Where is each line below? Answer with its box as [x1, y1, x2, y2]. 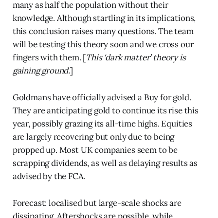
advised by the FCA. [12, 171, 86, 182]
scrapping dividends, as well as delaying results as [12, 158, 198, 169]
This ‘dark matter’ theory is [86, 52, 186, 63]
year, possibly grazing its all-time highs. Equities [12, 118, 193, 129]
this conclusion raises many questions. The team [12, 26, 194, 37]
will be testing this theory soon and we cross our [12, 39, 194, 50]
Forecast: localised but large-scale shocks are [12, 198, 182, 209]
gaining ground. [12, 65, 71, 76]
